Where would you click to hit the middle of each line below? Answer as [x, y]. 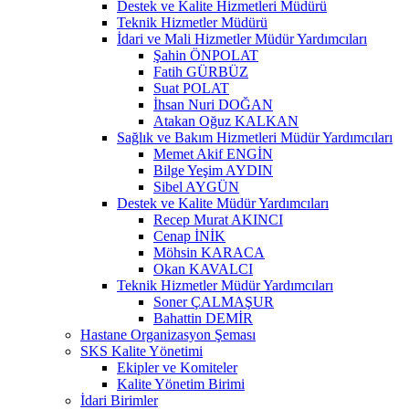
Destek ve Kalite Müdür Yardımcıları [223, 203]
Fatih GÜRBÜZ [201, 71]
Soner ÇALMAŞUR [214, 301]
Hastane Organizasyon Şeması [168, 334]
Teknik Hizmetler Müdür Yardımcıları [225, 285]
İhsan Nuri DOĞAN [213, 104]
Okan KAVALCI [203, 268]
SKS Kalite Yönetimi [142, 351]
